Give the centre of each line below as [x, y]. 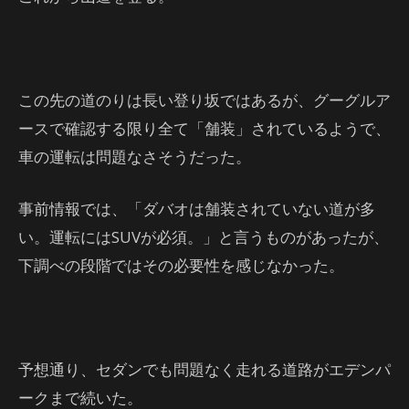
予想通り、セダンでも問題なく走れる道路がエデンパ [204, 369]
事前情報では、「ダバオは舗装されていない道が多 [197, 209]
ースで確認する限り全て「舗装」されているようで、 [204, 128]
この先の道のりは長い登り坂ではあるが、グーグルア [204, 100]
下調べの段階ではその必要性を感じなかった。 [181, 265]
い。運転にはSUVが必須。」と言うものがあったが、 [204, 237]
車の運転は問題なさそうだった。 [135, 157]
